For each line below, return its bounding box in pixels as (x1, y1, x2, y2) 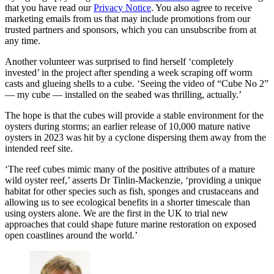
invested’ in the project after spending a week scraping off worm (5, 67, 252, 78)
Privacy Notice (94, 2, 151, 13)
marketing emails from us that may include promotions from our (5, 13, 250, 24)
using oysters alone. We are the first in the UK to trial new (5, 208, 228, 219)
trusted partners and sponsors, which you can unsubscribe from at (5, 24, 256, 35)
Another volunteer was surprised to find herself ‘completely (5, 56, 234, 67)
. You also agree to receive (151, 2, 252, 13)
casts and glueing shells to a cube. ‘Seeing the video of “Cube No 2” (5, 78, 268, 89)
